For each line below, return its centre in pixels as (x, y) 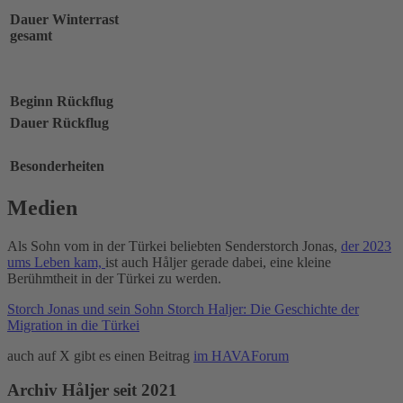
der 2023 (366, 246)
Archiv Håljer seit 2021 (92, 390)
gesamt (31, 35)
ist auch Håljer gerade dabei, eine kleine (218, 262)
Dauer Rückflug (59, 122)
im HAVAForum (241, 355)
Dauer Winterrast (64, 19)
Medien (42, 207)
